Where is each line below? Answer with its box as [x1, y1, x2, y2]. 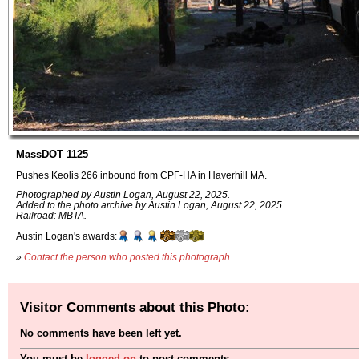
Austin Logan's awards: [16, 231, 117, 242]
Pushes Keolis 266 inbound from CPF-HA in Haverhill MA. [16, 169, 267, 180]
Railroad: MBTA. [16, 210, 87, 221]
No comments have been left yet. [20, 327, 182, 340]
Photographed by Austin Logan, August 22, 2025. [16, 189, 230, 200]
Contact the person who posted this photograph [24, 251, 230, 262]
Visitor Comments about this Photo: [20, 298, 250, 315]
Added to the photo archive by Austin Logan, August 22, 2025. [16, 200, 284, 211]
